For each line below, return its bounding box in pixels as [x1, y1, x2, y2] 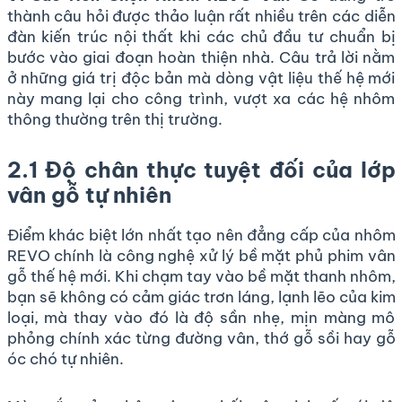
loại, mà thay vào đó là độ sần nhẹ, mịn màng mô [6, 307, 396, 328]
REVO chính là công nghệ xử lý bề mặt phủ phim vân [6, 245, 396, 266]
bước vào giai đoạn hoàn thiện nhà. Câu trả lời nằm [6, 47, 396, 67]
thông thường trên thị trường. [6, 109, 223, 129]
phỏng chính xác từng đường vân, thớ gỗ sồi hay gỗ [6, 328, 396, 348]
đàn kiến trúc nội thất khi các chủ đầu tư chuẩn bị [6, 26, 396, 47]
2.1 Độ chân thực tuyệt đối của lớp [6, 155, 396, 183]
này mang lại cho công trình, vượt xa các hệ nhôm [6, 88, 396, 109]
